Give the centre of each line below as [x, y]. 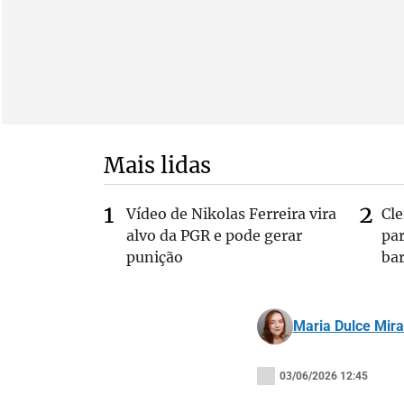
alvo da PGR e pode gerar [214, 235]
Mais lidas [157, 165]
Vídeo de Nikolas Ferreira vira [231, 214]
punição [154, 257]
